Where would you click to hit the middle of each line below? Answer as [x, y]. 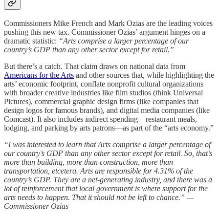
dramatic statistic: [31, 41]
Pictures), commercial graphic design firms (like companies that [101, 101]
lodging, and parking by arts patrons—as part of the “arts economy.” [109, 128]
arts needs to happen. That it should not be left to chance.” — [99, 197]
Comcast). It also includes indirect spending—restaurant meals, [100, 119]
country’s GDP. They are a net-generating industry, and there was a [108, 179]
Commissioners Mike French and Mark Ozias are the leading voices [108, 23]
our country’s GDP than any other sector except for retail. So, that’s [108, 153]
